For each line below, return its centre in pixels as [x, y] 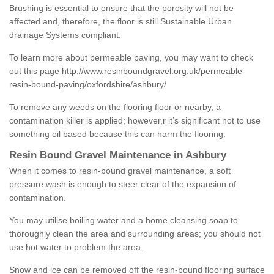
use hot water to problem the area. [76, 247]
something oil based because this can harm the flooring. [117, 134]
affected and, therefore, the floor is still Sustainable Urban [120, 22]
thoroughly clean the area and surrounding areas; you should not [135, 234]
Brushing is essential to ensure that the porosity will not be [121, 8]
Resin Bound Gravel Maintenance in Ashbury [118, 155]
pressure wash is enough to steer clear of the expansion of [123, 184]
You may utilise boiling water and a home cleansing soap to [124, 220]
